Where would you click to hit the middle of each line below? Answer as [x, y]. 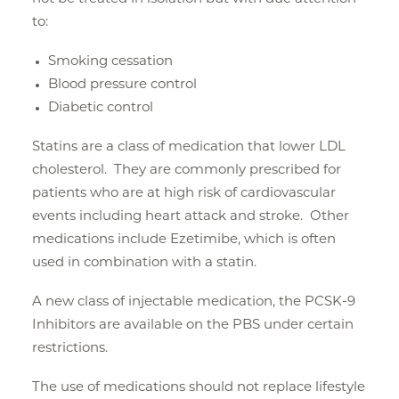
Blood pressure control [122, 85]
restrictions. [70, 349]
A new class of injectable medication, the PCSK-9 [194, 302]
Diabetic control [101, 108]
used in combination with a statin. [144, 263]
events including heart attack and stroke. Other [191, 217]
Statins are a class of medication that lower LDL [189, 147]
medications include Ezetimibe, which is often [184, 240]
